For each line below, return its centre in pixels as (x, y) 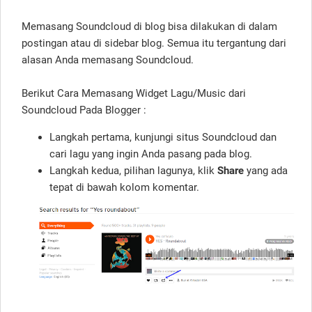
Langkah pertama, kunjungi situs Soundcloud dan (163, 137)
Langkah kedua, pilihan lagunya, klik (133, 170)
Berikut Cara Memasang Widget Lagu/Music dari (134, 93)
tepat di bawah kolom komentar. (124, 187)
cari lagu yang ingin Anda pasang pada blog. (151, 154)
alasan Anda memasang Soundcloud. (108, 60)
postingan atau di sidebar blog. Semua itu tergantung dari (154, 43)
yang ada (266, 170)
